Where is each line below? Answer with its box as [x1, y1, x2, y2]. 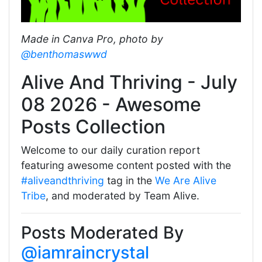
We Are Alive [155, 174, 216, 187]
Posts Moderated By [21, 222, 184, 243]
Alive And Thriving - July [21, 71, 237, 94]
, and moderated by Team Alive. [46, 189, 199, 202]
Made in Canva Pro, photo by [21, 33, 163, 46]
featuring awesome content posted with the [21, 159, 231, 172]
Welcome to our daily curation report [21, 144, 200, 157]
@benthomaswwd [21, 48, 107, 61]
